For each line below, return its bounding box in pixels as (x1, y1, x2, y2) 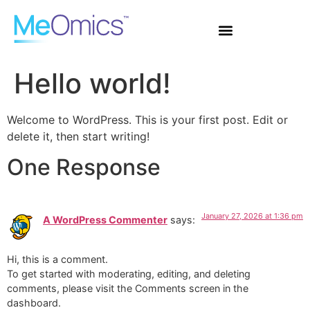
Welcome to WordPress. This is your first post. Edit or (7, 112, 288, 127)
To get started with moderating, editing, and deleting (7, 267, 250, 280)
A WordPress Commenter (43, 214, 167, 226)
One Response (7, 154, 161, 181)
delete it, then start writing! (7, 129, 149, 143)
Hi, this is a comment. (7, 253, 108, 265)
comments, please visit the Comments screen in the (7, 282, 248, 294)
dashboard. (7, 296, 61, 309)
